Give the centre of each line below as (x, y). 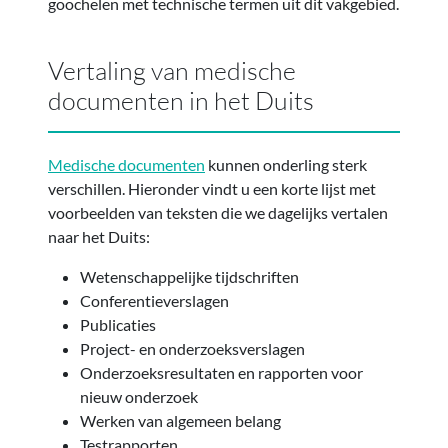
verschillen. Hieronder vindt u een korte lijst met (212, 189)
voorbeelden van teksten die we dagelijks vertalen (218, 213)
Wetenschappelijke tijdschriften (189, 277)
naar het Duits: (99, 237)
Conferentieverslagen (154, 301)
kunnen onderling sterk (286, 165)
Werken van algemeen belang (180, 421)
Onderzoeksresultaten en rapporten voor (221, 373)
